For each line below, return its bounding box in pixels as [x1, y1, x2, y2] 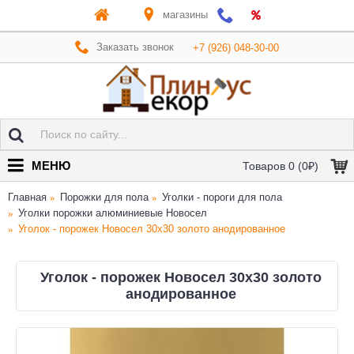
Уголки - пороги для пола [162, 191, 282, 203]
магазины [162, 8, 208, 21]
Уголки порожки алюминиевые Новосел [18, 207, 207, 219]
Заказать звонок [96, 40, 174, 53]
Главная [8, 191, 47, 203]
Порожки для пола [60, 191, 149, 203]
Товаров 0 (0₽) [243, 160, 318, 172]
